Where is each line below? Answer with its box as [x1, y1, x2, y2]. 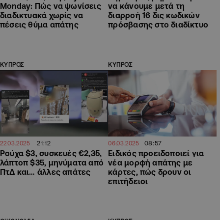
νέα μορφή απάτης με [108, 158, 193, 167]
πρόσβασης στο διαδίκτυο [108, 20, 209, 29]
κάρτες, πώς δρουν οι [108, 167, 192, 176]
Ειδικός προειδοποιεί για [108, 148, 204, 158]
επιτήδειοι [108, 176, 148, 186]
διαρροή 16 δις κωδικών [108, 11, 200, 20]
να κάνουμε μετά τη [108, 1, 185, 11]
